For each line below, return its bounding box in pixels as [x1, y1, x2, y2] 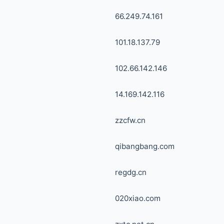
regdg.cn [115, 167, 146, 177]
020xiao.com [115, 193, 160, 203]
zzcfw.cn [115, 115, 145, 125]
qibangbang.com [115, 141, 174, 151]
